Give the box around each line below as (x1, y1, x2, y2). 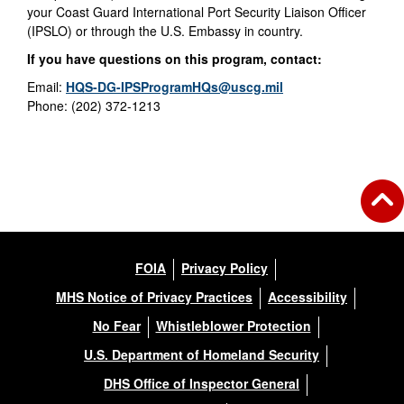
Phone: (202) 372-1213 (27, 96, 161, 115)
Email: (27, 78, 66, 96)
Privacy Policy (181, 259, 268, 278)
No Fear (92, 317, 141, 335)
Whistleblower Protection (155, 317, 311, 335)
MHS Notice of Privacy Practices (56, 288, 252, 307)
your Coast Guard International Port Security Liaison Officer (27, 3, 366, 22)
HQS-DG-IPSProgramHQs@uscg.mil (66, 78, 283, 96)
